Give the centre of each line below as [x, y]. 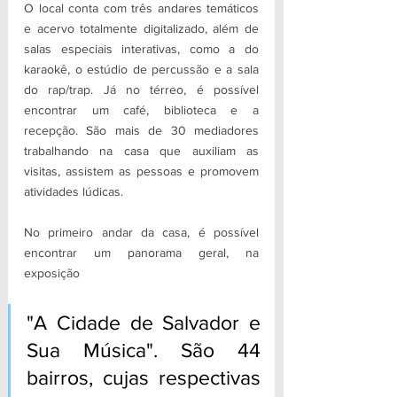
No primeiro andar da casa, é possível [141, 233]
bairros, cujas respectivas [144, 378]
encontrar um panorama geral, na [141, 253]
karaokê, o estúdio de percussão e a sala [141, 70]
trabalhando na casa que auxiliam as [141, 151]
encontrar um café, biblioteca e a [141, 110]
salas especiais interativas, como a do [141, 49]
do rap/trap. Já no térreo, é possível [141, 90]
